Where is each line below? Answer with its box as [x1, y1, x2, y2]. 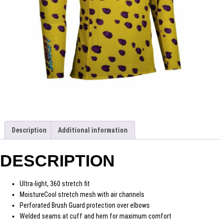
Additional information [58, 126, 128, 135]
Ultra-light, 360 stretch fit [20, 179, 90, 188]
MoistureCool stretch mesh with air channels [20, 190, 144, 198]
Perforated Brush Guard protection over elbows [20, 201, 150, 209]
